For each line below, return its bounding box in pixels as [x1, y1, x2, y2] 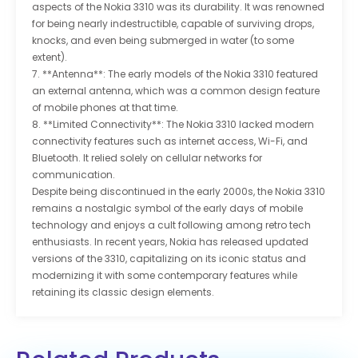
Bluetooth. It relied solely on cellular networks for [32, 151, 262, 165]
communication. [32, 168, 115, 182]
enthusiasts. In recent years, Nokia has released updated [32, 235, 308, 249]
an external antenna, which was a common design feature [32, 84, 320, 98]
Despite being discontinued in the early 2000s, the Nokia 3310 [32, 185, 325, 199]
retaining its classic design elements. [32, 285, 214, 300]
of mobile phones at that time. [32, 101, 178, 115]
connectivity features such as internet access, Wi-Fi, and [32, 134, 308, 149]
